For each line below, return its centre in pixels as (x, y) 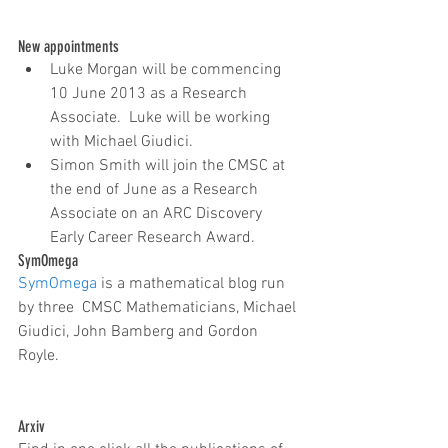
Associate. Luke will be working (162, 117)
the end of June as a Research (156, 189)
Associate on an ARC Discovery (158, 213)
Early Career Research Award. (154, 237)
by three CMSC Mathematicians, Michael (159, 307)
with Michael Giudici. (125, 141)
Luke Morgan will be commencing (167, 69)
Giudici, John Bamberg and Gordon (140, 331)
